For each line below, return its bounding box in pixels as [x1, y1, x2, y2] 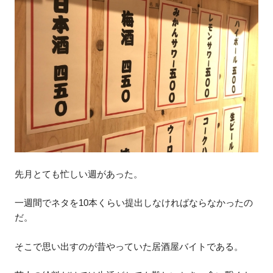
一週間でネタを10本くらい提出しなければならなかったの [15, 197, 253, 208]
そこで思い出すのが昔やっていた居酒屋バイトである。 [15, 241, 244, 252]
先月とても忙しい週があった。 [15, 168, 143, 179]
